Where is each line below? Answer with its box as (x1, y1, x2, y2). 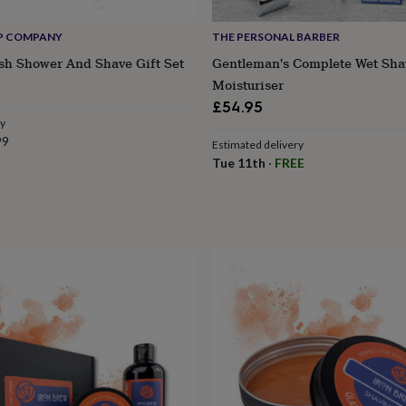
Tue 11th (211, 154, 266, 170)
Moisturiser (211, 74, 284, 94)
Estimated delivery (211, 137, 304, 151)
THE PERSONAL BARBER (211, 29, 340, 43)
